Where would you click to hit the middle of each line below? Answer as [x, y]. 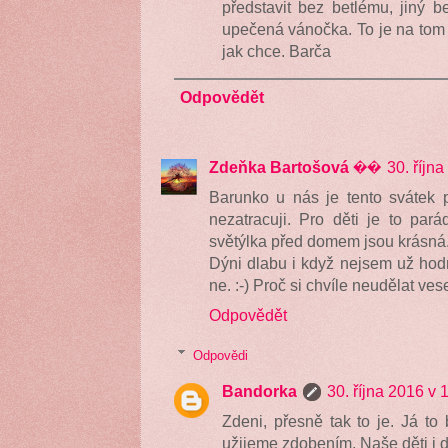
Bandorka [259, 391]
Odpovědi [220, 355]
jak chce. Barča [276, 50]
